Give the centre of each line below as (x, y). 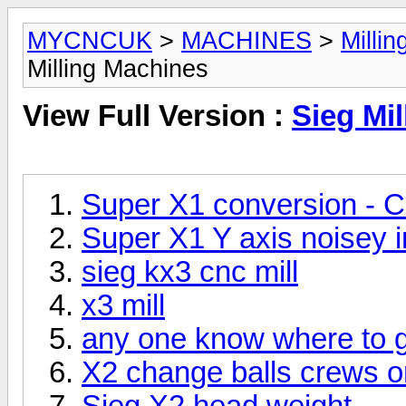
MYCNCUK (90, 41)
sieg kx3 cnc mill (190, 271)
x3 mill (123, 305)
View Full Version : (157, 116)
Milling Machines (118, 69)
